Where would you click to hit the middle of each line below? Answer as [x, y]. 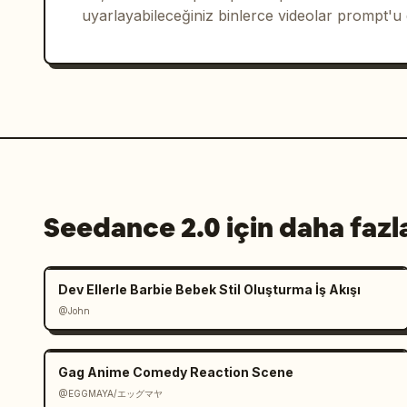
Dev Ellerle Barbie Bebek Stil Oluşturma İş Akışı [209, 289]
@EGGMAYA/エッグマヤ [110, 393]
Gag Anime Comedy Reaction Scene [176, 372]
